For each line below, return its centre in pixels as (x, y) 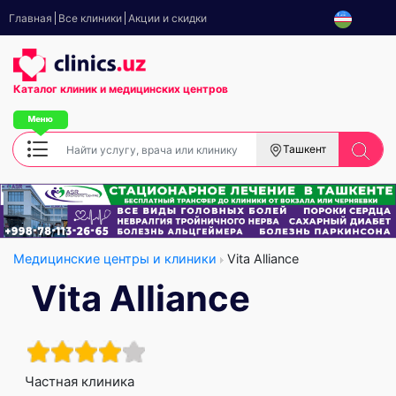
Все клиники (90, 18)
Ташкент (305, 149)
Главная (30, 18)
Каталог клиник (57, 89)
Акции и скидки (168, 18)
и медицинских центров (164, 89)
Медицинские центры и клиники (115, 258)
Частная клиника (80, 381)
